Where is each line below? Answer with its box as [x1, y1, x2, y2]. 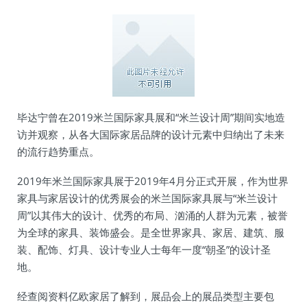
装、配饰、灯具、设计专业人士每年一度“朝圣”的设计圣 [17, 243, 271, 256]
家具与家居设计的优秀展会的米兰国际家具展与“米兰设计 [17, 191, 278, 205]
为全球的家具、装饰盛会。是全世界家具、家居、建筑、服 [17, 225, 284, 239]
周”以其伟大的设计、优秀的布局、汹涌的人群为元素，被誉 [17, 208, 288, 222]
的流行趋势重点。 [17, 145, 99, 158]
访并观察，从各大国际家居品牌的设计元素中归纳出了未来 [17, 127, 284, 141]
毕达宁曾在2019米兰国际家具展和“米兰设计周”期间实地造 [17, 110, 285, 124]
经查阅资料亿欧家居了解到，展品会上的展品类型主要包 [17, 289, 274, 303]
